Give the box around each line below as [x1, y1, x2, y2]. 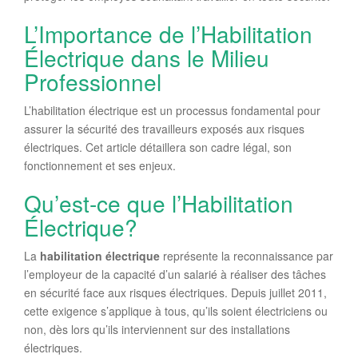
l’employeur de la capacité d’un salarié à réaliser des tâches [24, 266, 326, 282]
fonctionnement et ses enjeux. [24, 157, 176, 173]
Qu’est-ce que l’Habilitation [24, 187, 293, 219]
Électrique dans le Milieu [24, 42, 269, 74]
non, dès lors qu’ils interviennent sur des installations [24, 321, 290, 337]
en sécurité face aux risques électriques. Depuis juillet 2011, [24, 284, 327, 300]
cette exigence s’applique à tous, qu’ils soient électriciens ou [24, 303, 328, 319]
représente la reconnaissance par [160, 248, 333, 264]
